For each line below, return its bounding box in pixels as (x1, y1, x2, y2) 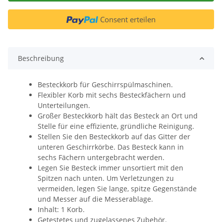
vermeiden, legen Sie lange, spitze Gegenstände (38, 184, 197, 194)
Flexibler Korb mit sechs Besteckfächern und (38, 90, 186, 100)
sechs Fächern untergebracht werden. (38, 153, 165, 163)
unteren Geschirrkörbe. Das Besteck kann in (38, 142, 184, 152)
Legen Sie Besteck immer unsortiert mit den (38, 163, 183, 173)
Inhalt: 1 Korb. (38, 205, 85, 215)
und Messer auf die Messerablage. (38, 194, 153, 204)
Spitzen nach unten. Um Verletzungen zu (38, 173, 174, 183)
